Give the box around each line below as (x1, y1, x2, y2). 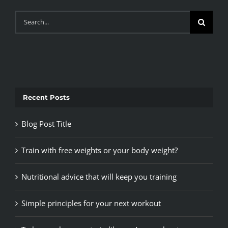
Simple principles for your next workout (21, 198, 161, 209)
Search (15, 12, 38, 23)
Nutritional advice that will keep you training (21, 172, 177, 182)
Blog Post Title (21, 119, 71, 129)
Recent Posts (23, 93, 70, 101)
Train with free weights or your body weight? (21, 145, 178, 156)
